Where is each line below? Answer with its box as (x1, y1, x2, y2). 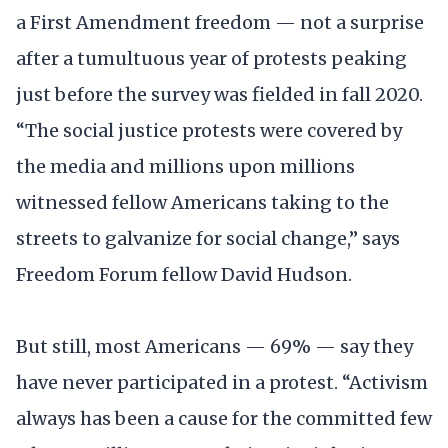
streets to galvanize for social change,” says (16, 227, 400, 251)
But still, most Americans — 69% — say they (16, 334, 413, 358)
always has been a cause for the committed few (16, 406, 432, 430)
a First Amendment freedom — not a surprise (16, 11, 424, 35)
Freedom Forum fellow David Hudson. (16, 263, 352, 287)
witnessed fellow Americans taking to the (16, 191, 389, 215)
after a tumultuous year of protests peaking (16, 47, 407, 71)
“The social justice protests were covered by (16, 119, 402, 143)
